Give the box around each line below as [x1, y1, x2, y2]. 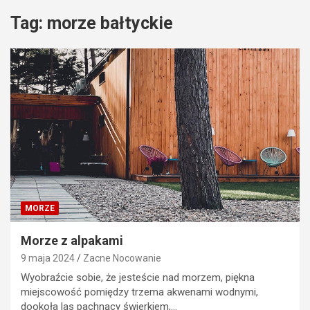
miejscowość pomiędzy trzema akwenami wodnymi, [21, 285, 258, 298]
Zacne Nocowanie [83, 252, 161, 264]
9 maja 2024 [21, 252, 75, 264]
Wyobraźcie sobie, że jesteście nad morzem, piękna [21, 271, 255, 284]
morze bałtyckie [47, 13, 173, 33]
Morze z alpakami [21, 232, 123, 248]
